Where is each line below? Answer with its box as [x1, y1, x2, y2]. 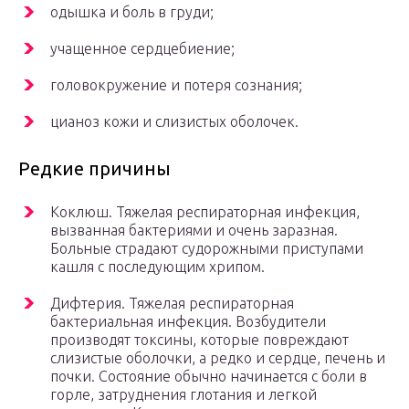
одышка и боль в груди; [50, 4, 214, 21]
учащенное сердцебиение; [50, 40, 235, 58]
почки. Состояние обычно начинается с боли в [50, 368, 367, 385]
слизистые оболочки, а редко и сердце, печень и [50, 350, 385, 367]
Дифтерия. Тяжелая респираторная [50, 295, 294, 312]
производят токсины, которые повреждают [50, 331, 349, 349]
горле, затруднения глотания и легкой [50, 386, 317, 404]
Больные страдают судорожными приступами [50, 240, 363, 257]
